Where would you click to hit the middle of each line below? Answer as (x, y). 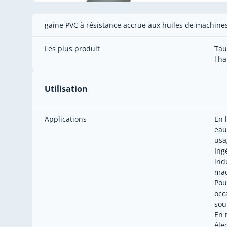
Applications (66, 119)
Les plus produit (72, 49)
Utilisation (66, 89)
